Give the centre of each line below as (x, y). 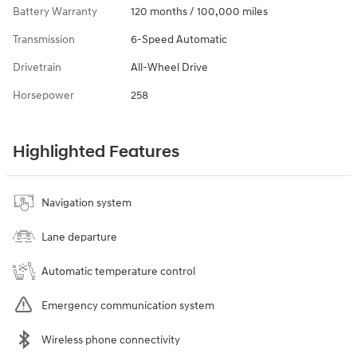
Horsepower (43, 95)
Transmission (44, 39)
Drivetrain (37, 67)
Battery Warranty (55, 11)
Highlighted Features (96, 152)
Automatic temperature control (118, 271)
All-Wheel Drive (169, 67)
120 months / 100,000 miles (199, 11)
